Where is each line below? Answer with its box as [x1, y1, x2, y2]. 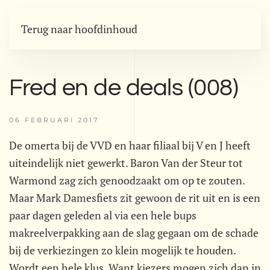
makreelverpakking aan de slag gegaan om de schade [9, 225, 259, 240]
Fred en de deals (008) [9, 75, 238, 100]
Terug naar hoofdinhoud [21, 22, 137, 36]
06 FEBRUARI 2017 [9, 116, 99, 124]
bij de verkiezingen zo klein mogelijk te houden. [9, 243, 236, 257]
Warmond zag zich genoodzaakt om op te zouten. [9, 173, 245, 187]
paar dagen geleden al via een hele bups [9, 208, 196, 222]
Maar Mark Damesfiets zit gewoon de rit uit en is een [9, 190, 260, 205]
